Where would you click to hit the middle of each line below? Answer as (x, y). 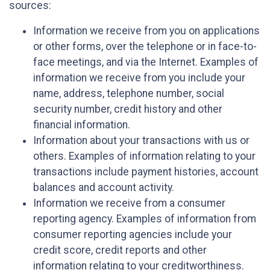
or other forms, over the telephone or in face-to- (145, 47)
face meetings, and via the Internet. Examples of (146, 62)
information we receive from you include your (139, 78)
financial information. (82, 125)
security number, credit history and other (128, 109)
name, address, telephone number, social (129, 94)
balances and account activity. (104, 188)
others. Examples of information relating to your (144, 156)
